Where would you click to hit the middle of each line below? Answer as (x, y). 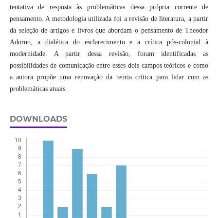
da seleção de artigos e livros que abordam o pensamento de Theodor (109, 31)
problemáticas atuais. (38, 89)
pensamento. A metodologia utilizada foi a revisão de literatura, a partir (109, 19)
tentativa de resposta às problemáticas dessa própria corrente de (109, 7)
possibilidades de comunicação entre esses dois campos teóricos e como (109, 66)
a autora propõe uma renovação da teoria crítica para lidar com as (109, 77)
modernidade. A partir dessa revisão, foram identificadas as (109, 54)
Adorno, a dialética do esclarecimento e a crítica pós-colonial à (109, 42)
